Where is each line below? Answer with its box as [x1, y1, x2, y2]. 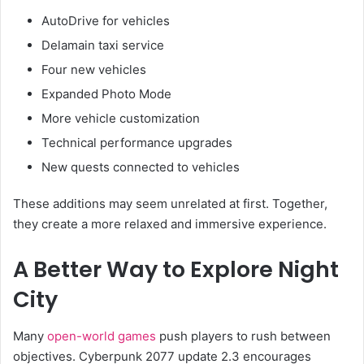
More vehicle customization [41, 110, 200, 127]
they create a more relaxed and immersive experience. [13, 216, 327, 232]
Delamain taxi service [41, 37, 164, 54]
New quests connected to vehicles [41, 159, 240, 175]
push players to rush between [156, 327, 331, 344]
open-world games [47, 327, 156, 344]
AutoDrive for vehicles [41, 13, 170, 29]
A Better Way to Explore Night [13, 254, 339, 285]
